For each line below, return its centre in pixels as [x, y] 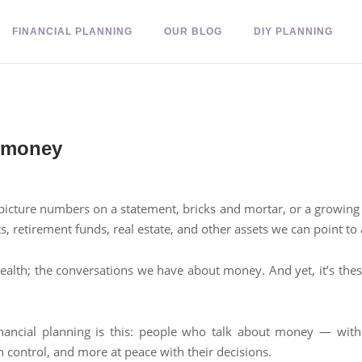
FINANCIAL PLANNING [72, 32]
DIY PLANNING [293, 32]
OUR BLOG [193, 32]
